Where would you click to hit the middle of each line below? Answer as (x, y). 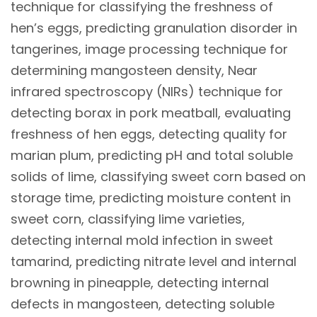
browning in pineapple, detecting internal (140, 282)
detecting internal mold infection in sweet (142, 240)
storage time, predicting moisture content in (151, 197)
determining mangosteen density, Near (134, 70)
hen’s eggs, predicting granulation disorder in (154, 28)
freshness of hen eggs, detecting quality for (149, 134)
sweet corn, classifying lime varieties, (128, 219)
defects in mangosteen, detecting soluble (143, 304)
